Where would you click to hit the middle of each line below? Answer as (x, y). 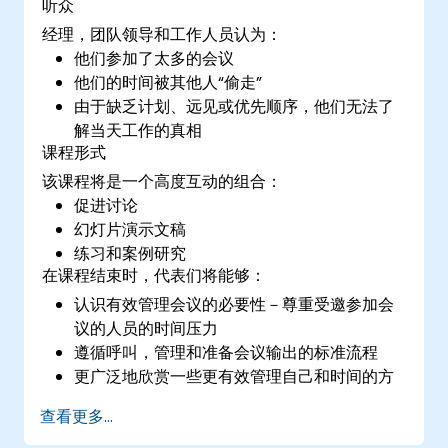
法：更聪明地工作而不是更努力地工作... (215, 400)
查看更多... (76, 416)
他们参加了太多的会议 (154, 58)
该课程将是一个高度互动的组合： (162, 181)
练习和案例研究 (130, 253)
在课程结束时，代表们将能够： (154, 275)
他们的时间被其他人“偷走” (168, 82)
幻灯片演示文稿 (130, 229)
